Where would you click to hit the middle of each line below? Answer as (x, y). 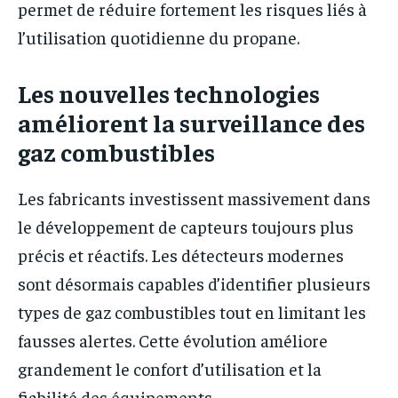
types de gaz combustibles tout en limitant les (192, 312)
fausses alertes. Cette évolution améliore (173, 340)
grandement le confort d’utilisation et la (170, 369)
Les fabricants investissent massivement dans (194, 198)
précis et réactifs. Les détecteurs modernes (181, 255)
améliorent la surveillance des (191, 123)
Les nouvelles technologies (169, 93)
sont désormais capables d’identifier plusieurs (194, 283)
